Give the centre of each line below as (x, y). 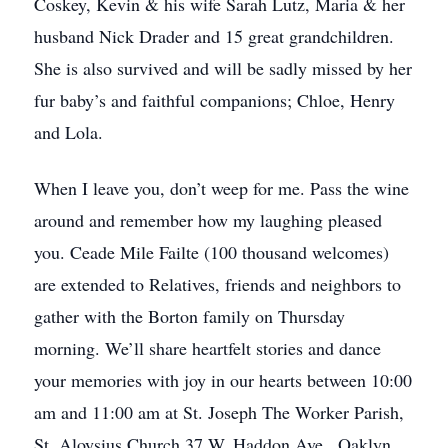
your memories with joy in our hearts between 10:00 (223, 380)
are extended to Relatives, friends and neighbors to (217, 284)
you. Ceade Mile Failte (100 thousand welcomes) (211, 252)
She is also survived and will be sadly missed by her (223, 68)
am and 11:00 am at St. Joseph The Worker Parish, (219, 412)
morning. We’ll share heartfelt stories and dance (207, 348)
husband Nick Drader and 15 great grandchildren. (214, 36)
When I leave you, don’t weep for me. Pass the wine (221, 188)
